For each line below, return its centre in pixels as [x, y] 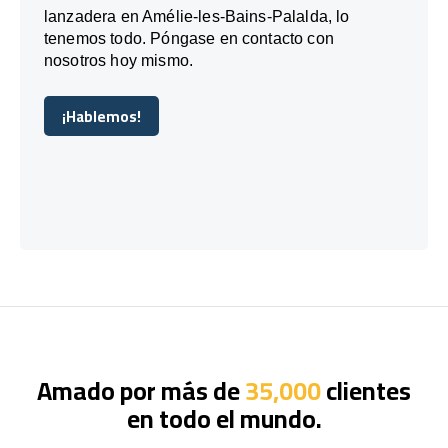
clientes [366, 390]
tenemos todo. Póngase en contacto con [189, 38]
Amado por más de [141, 390]
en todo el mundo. [224, 418]
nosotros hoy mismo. [119, 60]
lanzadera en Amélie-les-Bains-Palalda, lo [197, 16]
